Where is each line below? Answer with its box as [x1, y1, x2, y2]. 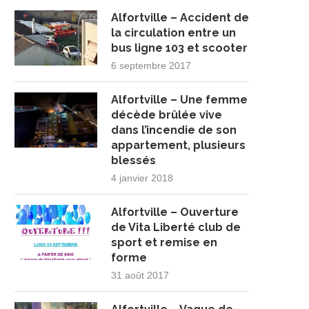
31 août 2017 [111, 270, 169, 281]
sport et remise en [111, 236, 217, 249]
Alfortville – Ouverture [111, 206, 239, 219]
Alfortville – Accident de [111, 11, 249, 24]
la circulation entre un [111, 26, 236, 39]
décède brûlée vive [111, 108, 222, 121]
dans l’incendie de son [111, 123, 237, 137]
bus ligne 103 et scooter [111, 41, 248, 54]
